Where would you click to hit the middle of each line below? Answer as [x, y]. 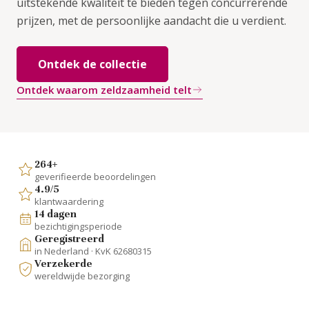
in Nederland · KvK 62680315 [93, 251]
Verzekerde [63, 263]
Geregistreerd [69, 238]
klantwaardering [69, 201]
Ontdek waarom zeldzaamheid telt [104, 89]
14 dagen [56, 213]
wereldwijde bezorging [82, 276]
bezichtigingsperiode [78, 226]
